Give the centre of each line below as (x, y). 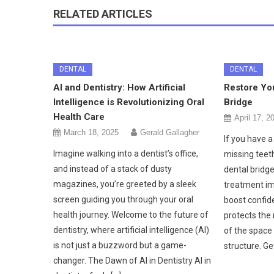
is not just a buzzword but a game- (120, 245)
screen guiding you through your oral (124, 199)
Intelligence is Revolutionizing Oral (129, 102)
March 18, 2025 (91, 132)
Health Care (79, 117)
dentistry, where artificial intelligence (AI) (131, 230)
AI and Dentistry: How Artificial (120, 87)
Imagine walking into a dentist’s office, (126, 153)
